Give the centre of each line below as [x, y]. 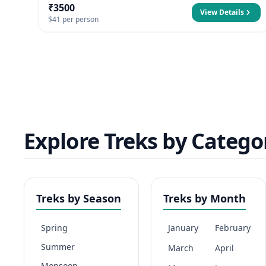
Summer [58, 247]
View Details [222, 12]
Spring [54, 228]
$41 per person [73, 19]
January [183, 228]
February [233, 228]
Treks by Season [79, 198]
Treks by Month [205, 198]
